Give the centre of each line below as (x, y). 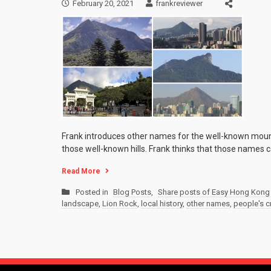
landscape (80, 204)
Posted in (93, 192)
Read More (81, 171)
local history (162, 204)
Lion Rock (120, 204)
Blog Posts (132, 192)
